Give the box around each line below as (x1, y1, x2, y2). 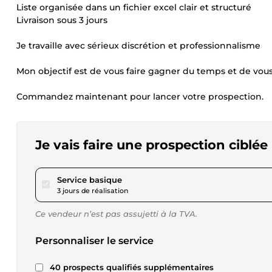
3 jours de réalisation (57, 186, 128, 195)
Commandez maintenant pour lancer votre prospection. (16, 91, 263, 102)
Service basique (57, 175, 122, 185)
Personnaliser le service (35, 235, 154, 246)
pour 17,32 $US (121, 174, 180, 184)
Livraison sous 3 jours (16, 15, 107, 25)
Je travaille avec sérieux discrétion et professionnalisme (16, 40, 260, 51)
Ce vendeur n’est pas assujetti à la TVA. (35, 209, 197, 219)
